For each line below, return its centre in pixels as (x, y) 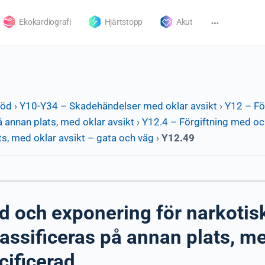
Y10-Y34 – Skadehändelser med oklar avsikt (118, 106)
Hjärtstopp (124, 22)
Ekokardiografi (45, 22)
